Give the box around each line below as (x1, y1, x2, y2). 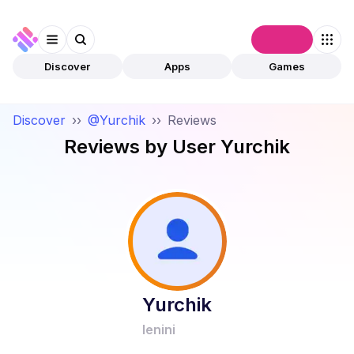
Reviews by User (64, 135, 220, 158)
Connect (261, 32, 303, 46)
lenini (142, 322, 175, 337)
